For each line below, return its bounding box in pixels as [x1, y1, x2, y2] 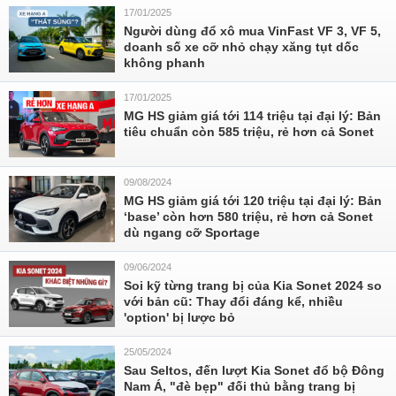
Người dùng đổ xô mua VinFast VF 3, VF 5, [124, 24, 381, 38]
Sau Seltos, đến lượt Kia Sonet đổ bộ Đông [124, 363, 385, 377]
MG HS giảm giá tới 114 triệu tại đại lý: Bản [124, 109, 381, 123]
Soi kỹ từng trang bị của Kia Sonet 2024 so [124, 278, 382, 293]
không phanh [124, 56, 205, 70]
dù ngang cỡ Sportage [124, 225, 260, 240]
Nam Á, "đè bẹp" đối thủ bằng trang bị [124, 379, 355, 393]
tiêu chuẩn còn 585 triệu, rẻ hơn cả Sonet [124, 125, 374, 139]
